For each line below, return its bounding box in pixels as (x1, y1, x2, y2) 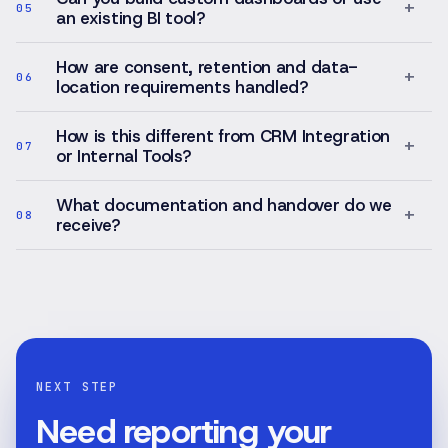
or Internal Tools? (56, 145, 191, 167)
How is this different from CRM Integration (56, 125, 391, 147)
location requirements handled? (56, 76, 308, 98)
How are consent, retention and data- (56, 56, 358, 78)
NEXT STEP (36, 379, 119, 395)
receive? (56, 214, 120, 236)
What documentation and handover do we (56, 194, 392, 216)
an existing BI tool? (56, 7, 205, 29)
